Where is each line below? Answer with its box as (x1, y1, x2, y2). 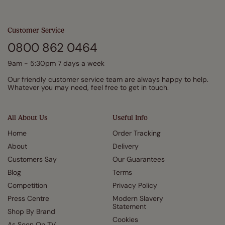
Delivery (113, 141, 139, 151)
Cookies (113, 214, 138, 224)
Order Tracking (113, 128, 161, 138)
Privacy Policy (113, 180, 157, 190)
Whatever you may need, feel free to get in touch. (8, 82, 169, 92)
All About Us (8, 113, 48, 122)
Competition (8, 180, 47, 190)
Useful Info (113, 113, 148, 122)
